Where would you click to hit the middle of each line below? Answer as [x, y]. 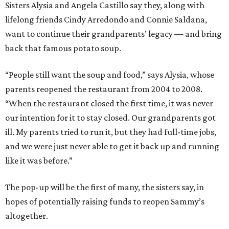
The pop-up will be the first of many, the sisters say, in [105, 187]
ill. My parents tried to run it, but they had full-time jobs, [111, 132]
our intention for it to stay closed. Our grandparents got [110, 118]
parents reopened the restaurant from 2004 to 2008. [104, 89]
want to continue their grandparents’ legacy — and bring [113, 34]
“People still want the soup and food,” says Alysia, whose [110, 75]
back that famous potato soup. [63, 48]
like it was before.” [39, 161]
